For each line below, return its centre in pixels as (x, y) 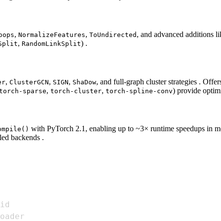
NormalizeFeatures (52, 35)
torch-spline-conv (139, 91)
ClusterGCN (29, 82)
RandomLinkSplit (51, 44)
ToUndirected (113, 35)
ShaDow (84, 82)
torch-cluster (76, 91)
